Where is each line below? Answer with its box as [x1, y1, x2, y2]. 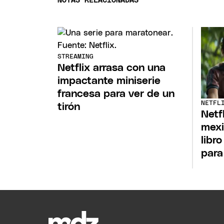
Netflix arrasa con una [57, 62, 166, 73]
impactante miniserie [57, 75, 161, 86]
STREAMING [57, 53, 94, 60]
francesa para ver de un [57, 88, 175, 99]
